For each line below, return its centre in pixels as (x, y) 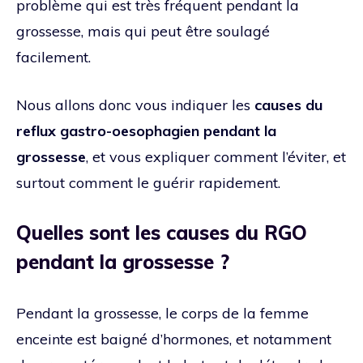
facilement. (53, 57)
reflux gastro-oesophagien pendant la (146, 130)
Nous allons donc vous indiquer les (135, 105)
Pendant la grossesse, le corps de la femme (162, 313)
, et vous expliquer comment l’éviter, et (216, 156)
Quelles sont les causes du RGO (162, 232)
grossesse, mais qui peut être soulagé (143, 31)
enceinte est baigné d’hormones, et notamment (174, 339)
